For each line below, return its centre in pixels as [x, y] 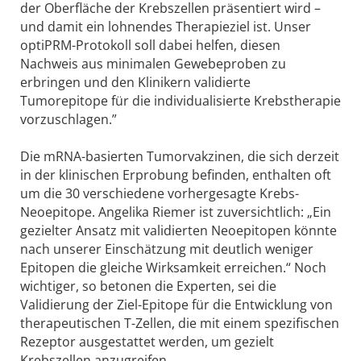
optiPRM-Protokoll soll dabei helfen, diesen [150, 46]
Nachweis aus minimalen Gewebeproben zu [153, 64]
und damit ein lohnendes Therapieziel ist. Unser [166, 27]
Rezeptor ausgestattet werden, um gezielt [147, 342]
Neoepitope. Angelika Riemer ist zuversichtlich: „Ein [176, 212]
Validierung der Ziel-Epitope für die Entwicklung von [176, 305]
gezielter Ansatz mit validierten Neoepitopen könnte [178, 231]
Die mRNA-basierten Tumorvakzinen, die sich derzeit [180, 157]
